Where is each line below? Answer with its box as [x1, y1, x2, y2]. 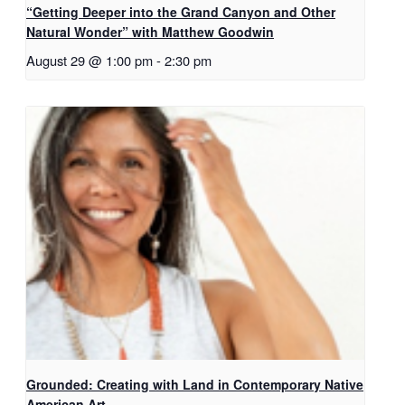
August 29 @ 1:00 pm [26, 50, 153, 70]
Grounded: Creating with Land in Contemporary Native [26, 375, 363, 394]
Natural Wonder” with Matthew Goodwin [26, 22, 274, 41]
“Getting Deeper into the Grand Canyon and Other [26, 2, 335, 21]
